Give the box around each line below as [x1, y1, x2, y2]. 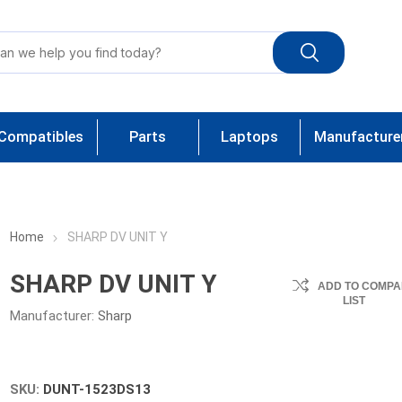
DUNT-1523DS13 [43, 381, 152, 398]
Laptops [220, 128, 278, 145]
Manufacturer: [10, 308, 95, 324]
